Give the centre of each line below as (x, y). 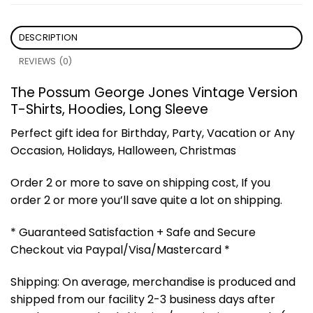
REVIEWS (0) (45, 61)
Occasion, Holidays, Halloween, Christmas (123, 151)
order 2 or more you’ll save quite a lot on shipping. (146, 201)
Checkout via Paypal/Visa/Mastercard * (120, 249)
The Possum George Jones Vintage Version (154, 92)
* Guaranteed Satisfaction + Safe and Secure (133, 232)
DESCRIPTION (48, 37)
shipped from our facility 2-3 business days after (143, 299)
